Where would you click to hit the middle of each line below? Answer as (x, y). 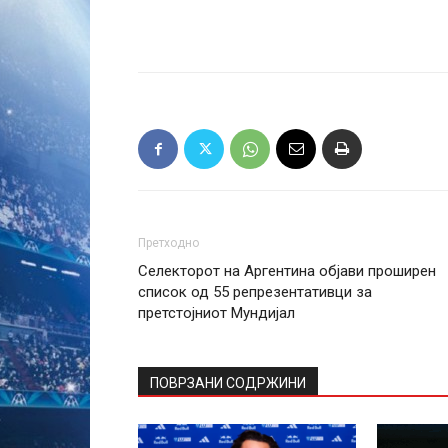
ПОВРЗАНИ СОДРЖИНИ (228, 383)
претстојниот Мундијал (216, 313)
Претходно (168, 243)
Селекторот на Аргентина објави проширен (287, 271)
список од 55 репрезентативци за (255, 292)
